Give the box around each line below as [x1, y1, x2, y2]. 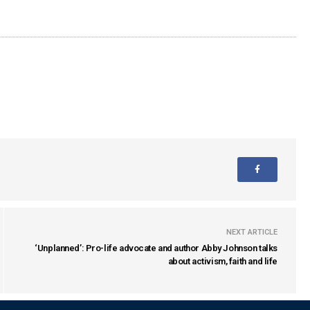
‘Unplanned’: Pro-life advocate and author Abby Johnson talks [35, 242, 277, 253]
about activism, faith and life [167, 255, 277, 266]
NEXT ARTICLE [226, 227, 277, 237]
